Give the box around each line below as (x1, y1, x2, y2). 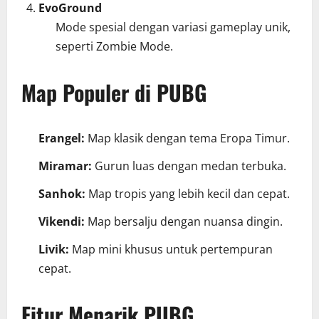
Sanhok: (38, 186, 85, 202)
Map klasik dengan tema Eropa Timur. (85, 130, 290, 147)
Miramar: (38, 158, 92, 174)
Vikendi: (38, 214, 85, 230)
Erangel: (38, 130, 85, 147)
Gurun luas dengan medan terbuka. (92, 158, 286, 174)
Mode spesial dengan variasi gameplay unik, (56, 19, 291, 36)
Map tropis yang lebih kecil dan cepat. (85, 186, 290, 202)
